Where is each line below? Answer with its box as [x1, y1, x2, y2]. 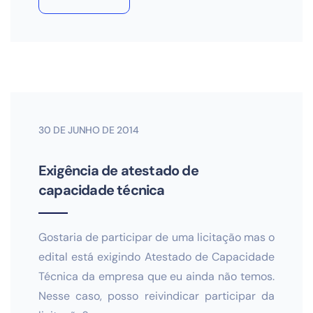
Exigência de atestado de [38, 161, 198, 180]
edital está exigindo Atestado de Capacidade [38, 249, 275, 264]
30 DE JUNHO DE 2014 [38, 124, 139, 136]
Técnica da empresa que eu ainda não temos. [38, 269, 275, 284]
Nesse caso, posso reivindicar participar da [38, 289, 275, 303]
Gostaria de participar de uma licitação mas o [38, 230, 275, 245]
